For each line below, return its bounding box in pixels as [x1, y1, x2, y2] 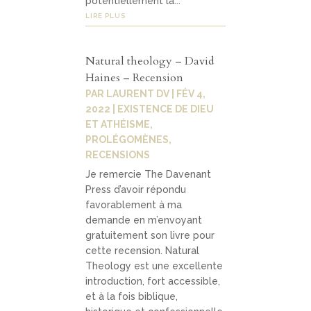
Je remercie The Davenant [85, 168, 212, 180]
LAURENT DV [106, 87, 170, 99]
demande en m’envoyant [85, 214, 203, 226]
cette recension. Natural [85, 244, 200, 256]
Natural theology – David [85, 53, 215, 69]
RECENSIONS [85, 149, 151, 160]
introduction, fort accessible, [85, 275, 221, 287]
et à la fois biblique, [85, 290, 178, 302]
